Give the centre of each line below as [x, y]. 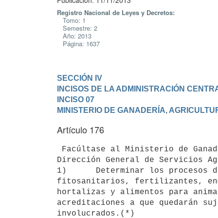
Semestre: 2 [77, 28]
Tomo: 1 [71, 20]
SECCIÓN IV [80, 78]
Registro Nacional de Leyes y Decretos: [116, 12]
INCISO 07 [76, 99]
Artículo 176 [81, 129]
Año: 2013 [74, 36]
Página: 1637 [78, 44]
